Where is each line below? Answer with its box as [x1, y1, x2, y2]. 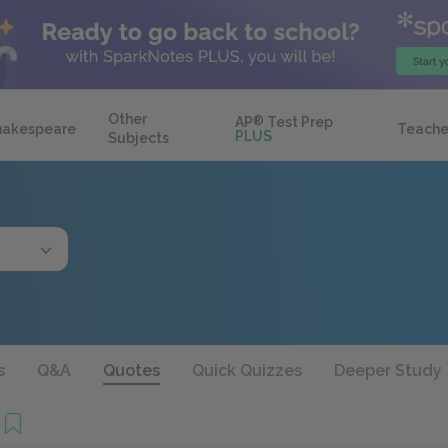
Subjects [108, 130, 169, 146]
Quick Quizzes [192, 361, 302, 380]
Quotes [103, 361, 160, 380]
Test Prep [264, 114, 334, 130]
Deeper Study [334, 361, 442, 380]
